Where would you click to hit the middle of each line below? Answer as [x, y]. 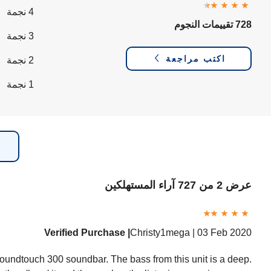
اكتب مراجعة [194, 59]
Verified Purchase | [87, 233]
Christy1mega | [164, 233]
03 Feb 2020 [224, 233]
